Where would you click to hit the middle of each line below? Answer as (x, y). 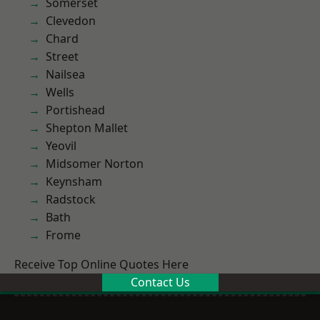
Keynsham (74, 181)
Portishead (75, 110)
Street (62, 56)
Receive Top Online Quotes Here (101, 264)
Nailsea (65, 74)
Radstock (71, 199)
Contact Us (160, 282)
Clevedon (71, 21)
